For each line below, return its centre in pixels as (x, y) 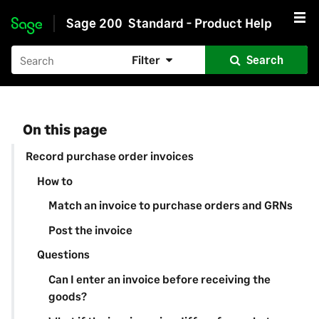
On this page (65, 129)
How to (55, 180)
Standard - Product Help (200, 23)
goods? (68, 296)
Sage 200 (94, 23)
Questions (63, 254)
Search (265, 59)
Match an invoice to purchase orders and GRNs (171, 205)
